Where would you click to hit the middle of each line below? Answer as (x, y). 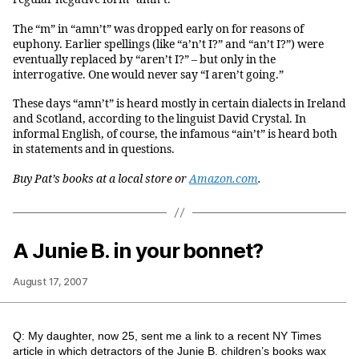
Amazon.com (224, 179)
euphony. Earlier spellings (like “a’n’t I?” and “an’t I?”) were (168, 44)
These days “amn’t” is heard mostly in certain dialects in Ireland (179, 104)
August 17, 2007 (50, 281)
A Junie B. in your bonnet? (138, 250)
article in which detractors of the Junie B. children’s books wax (169, 351)
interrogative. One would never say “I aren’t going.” (148, 75)
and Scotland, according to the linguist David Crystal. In (159, 119)
